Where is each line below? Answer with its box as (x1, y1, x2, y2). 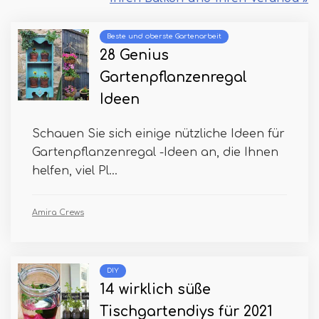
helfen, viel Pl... (32, 164, 117, 177)
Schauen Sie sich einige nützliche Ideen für (32, 127, 285, 140)
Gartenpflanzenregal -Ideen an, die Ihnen (32, 145, 278, 159)
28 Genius (100, 47, 169, 63)
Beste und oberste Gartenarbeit (107, 32, 221, 40)
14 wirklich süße (100, 281, 211, 297)
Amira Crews (32, 207, 84, 217)
